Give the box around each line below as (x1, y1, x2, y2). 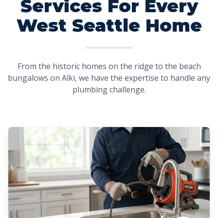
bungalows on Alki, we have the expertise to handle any (8, 73, 210, 83)
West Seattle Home (16, 15, 202, 36)
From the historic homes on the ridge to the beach (17, 61, 201, 72)
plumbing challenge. (72, 84, 146, 95)
